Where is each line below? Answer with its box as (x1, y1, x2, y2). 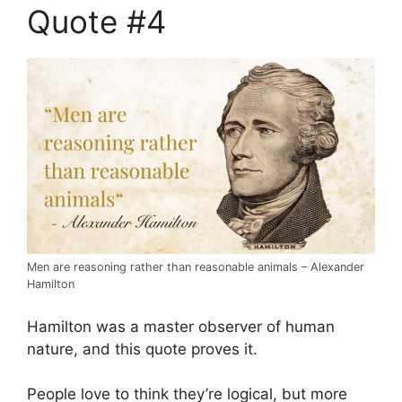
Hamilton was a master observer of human (27, 317, 335, 336)
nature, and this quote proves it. (27, 339, 258, 358)
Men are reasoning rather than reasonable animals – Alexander (27, 260, 364, 275)
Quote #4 (27, 3, 166, 41)
